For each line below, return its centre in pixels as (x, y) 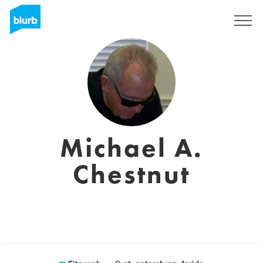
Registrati (195, 21)
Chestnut (131, 174)
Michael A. (131, 148)
